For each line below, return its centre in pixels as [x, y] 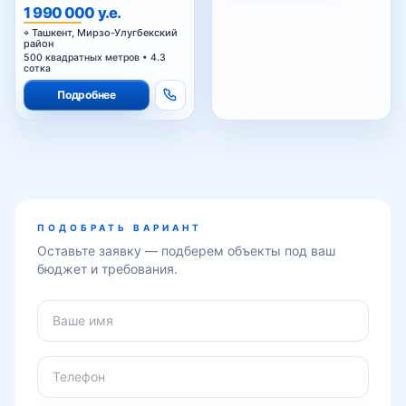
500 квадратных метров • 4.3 [95, 57]
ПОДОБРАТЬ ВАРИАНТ [120, 227]
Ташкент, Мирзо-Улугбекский [105, 32]
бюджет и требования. [107, 268]
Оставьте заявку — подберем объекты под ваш [186, 250]
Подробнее [87, 94]
